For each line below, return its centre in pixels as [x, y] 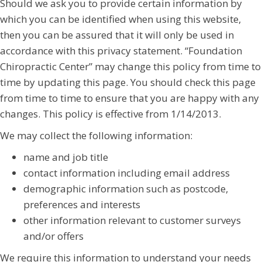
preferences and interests [82, 204]
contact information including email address [127, 173]
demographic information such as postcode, [126, 188]
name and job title [66, 157]
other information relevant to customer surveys [132, 220]
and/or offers [54, 236]
